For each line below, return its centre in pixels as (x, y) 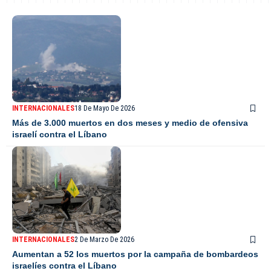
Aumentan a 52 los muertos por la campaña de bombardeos (135, 254)
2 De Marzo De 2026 (104, 240)
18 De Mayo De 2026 (105, 109)
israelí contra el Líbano (60, 135)
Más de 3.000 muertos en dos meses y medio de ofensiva (130, 123)
